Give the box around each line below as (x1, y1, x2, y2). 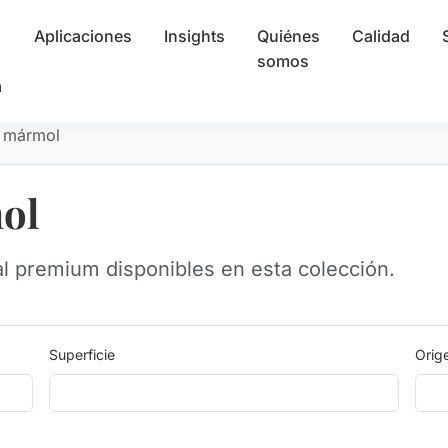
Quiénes (256, 26, 320, 46)
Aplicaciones (33, 26, 132, 46)
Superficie (49, 346, 115, 363)
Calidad (351, 26, 410, 46)
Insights (163, 26, 225, 46)
